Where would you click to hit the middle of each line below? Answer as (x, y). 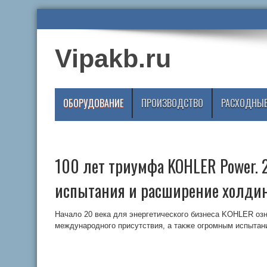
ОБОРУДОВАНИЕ (93, 103)
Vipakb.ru (113, 58)
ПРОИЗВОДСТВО (172, 103)
